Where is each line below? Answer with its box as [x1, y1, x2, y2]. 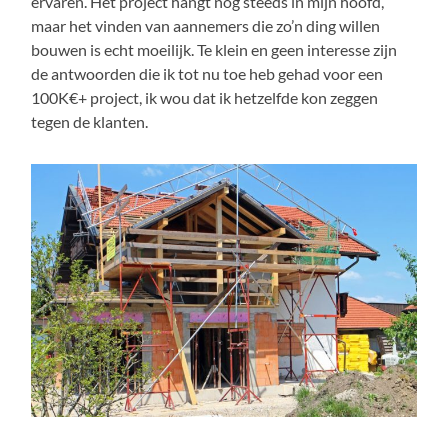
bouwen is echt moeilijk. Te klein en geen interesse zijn [31, 39, 398, 59]
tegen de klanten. [31, 111, 149, 131]
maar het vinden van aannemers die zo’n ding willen [31, 15, 381, 35]
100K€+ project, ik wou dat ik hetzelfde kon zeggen [31, 87, 379, 107]
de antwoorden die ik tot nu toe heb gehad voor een [31, 63, 384, 83]
